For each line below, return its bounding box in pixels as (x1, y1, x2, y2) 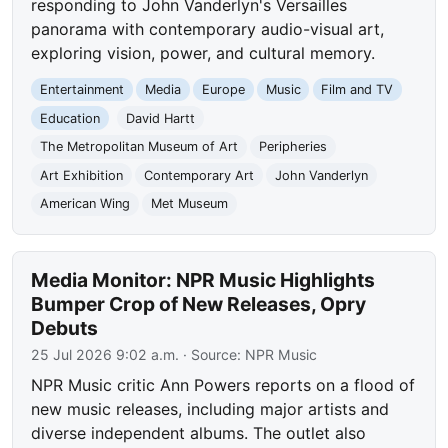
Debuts (31, 316, 99, 341)
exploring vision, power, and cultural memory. (31, 42, 376, 63)
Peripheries (258, 139, 327, 155)
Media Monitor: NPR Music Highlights (31, 268, 376, 293)
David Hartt (125, 110, 195, 126)
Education (40, 110, 101, 126)
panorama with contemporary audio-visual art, (31, 18, 385, 39)
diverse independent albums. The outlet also (31, 423, 367, 444)
